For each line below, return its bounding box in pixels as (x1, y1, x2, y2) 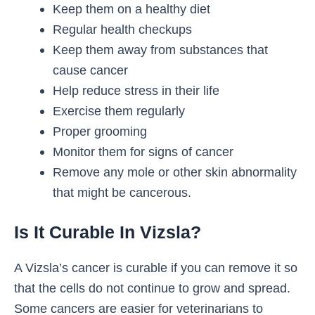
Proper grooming (52, 124, 147, 139)
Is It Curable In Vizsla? (14, 222, 201, 243)
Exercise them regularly (52, 103, 185, 118)
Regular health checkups (52, 22, 192, 37)
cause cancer (52, 63, 128, 77)
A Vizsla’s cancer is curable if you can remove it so (14, 260, 297, 276)
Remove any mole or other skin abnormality (52, 165, 297, 179)
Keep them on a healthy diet (52, 1, 210, 16)
